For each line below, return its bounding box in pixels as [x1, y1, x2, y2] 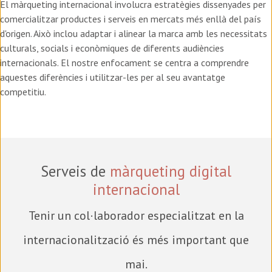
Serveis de [41, 161, 110, 182]
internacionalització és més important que [23, 232, 249, 248]
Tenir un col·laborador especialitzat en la [28, 208, 244, 224]
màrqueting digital [110, 161, 231, 182]
